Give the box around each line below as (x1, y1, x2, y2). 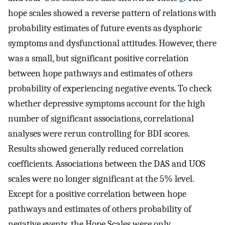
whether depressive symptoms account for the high (8, 97, 205, 109)
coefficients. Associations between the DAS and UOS (8, 158, 205, 169)
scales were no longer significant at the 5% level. (8, 173, 194, 184)
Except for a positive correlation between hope (8, 188, 186, 199)
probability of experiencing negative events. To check (8, 82, 212, 94)
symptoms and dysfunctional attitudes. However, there (8, 37, 216, 49)
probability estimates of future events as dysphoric (8, 22, 202, 34)
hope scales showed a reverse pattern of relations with (8, 7, 216, 19)
